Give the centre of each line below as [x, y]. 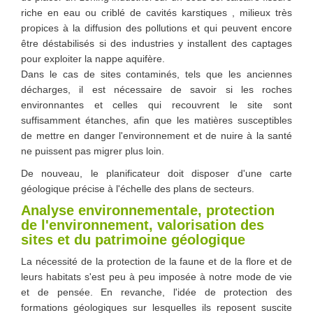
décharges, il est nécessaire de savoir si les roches [156, 89]
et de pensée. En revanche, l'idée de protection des [156, 292]
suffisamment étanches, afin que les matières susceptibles [156, 120]
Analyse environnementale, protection [148, 210]
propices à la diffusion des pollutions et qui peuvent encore [156, 28]
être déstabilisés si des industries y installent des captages [156, 43]
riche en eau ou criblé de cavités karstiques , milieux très [156, 12]
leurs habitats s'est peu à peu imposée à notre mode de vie [156, 277]
